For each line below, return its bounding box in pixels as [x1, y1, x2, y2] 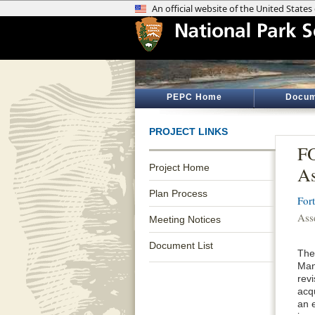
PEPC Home [166, 92, 222, 102]
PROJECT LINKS [149, 126, 228, 137]
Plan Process [149, 188, 207, 199]
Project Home [149, 162, 210, 173]
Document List [149, 240, 213, 251]
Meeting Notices [149, 214, 221, 225]
